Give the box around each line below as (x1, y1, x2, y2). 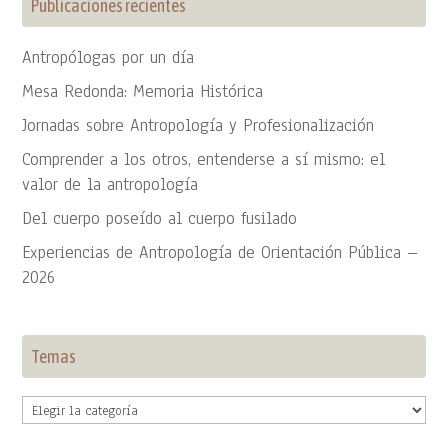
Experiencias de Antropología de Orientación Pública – (22, 241, 419, 265)
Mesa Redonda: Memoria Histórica (22, 80, 264, 104)
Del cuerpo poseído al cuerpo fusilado (22, 207, 298, 231)
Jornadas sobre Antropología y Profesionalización (22, 114, 375, 138)
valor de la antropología (22, 173, 199, 197)
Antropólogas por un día (22, 46, 195, 70)
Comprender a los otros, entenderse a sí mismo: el (22, 148, 386, 172)
